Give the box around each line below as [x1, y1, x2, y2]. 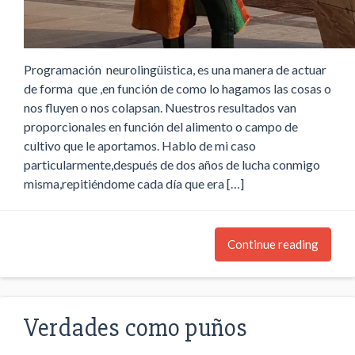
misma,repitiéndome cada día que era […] [24, 175, 244, 191]
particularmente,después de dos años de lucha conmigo [24, 156, 320, 172]
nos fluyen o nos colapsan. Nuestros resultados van [24, 99, 296, 115]
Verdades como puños [24, 311, 247, 343]
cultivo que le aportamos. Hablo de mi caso [24, 137, 256, 153]
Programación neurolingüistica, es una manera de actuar [24, 61, 326, 77]
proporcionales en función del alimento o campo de [24, 118, 298, 134]
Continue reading [227, 236, 319, 251]
